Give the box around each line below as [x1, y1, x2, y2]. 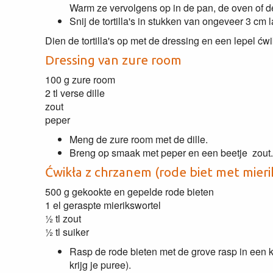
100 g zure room [44, 73, 115, 87]
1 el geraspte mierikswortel [44, 198, 161, 212]
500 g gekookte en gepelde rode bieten [44, 185, 214, 199]
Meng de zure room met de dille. [69, 132, 208, 146]
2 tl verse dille [44, 86, 105, 100]
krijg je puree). [69, 258, 131, 272]
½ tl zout [44, 211, 81, 225]
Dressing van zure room [44, 53, 182, 67]
